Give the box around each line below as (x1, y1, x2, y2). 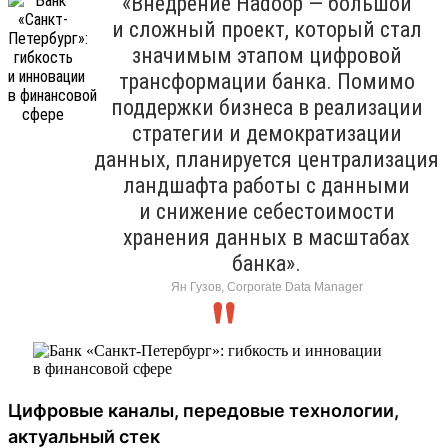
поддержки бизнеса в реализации (110, 94, 423, 120)
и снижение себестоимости (138, 198, 395, 224)
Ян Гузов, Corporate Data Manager (170, 279, 363, 294)
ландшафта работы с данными (123, 172, 410, 198)
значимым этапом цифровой (131, 42, 402, 68)
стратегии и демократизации (131, 120, 402, 146)
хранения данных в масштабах (123, 224, 410, 250)
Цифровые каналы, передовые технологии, (8, 399, 399, 421)
